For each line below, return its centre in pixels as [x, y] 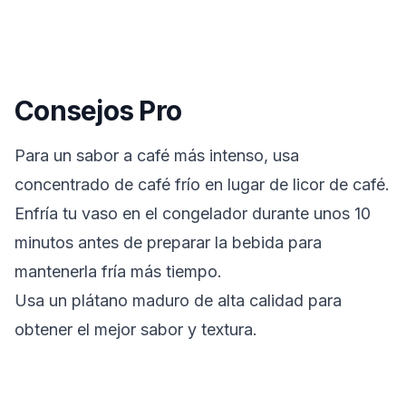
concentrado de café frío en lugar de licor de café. [202, 184]
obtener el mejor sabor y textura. [136, 329]
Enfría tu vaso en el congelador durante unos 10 [193, 213]
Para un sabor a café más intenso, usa [157, 155]
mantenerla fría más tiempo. [118, 271]
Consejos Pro [98, 111]
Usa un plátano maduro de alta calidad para [178, 300]
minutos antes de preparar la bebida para [168, 242]
